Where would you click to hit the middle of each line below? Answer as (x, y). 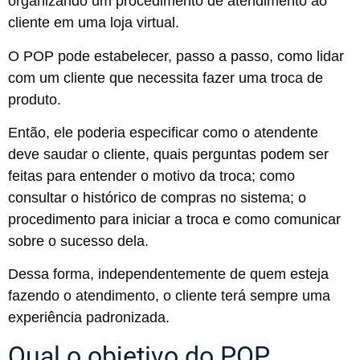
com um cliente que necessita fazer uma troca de (166, 78)
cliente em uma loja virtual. (96, 23)
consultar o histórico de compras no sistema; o (157, 198)
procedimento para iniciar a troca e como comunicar (174, 220)
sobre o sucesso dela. (78, 241)
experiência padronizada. (89, 318)
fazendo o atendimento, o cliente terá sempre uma (169, 296)
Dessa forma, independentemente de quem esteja (168, 274)
